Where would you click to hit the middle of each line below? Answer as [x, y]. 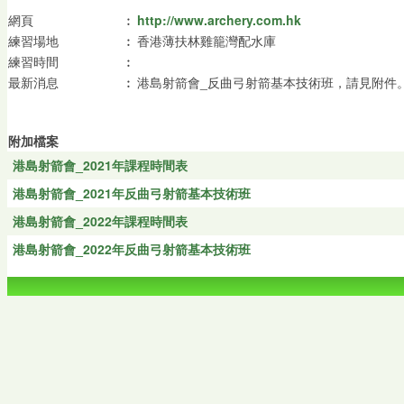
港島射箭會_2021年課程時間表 [100, 165]
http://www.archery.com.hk [219, 20]
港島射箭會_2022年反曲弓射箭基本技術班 [131, 249]
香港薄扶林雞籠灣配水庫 [207, 41]
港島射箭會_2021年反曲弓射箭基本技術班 [131, 193]
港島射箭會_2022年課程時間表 [100, 221]
